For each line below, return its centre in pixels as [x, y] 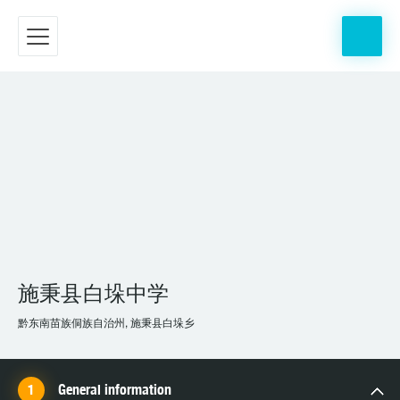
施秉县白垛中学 [94, 293]
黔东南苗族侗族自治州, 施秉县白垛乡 [106, 324]
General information [115, 390]
